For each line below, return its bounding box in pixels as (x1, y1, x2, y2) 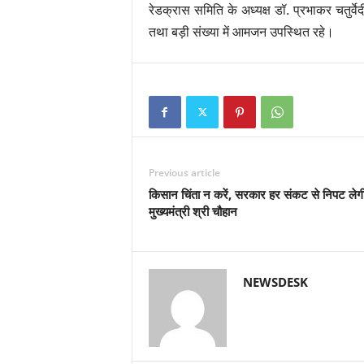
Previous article (148, 166, 220, 180)
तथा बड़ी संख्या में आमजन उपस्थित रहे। (148, 25, 334, 39)
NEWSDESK (242, 274, 308, 290)
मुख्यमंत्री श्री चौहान (148, 203, 237, 219)
